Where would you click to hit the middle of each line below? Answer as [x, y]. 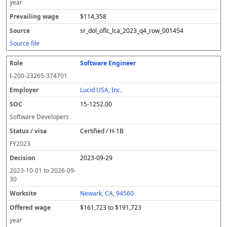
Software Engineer [108, 63]
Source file [25, 43]
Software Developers [39, 117]
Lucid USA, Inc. [101, 90]
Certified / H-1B [102, 131]
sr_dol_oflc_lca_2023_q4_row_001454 [132, 31]
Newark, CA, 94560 [107, 193]
